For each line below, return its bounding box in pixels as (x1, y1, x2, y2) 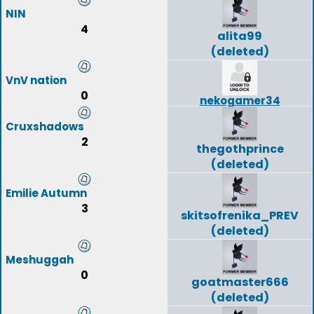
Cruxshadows (6, 119, 84, 134)
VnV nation (6, 73, 67, 88)
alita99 (217, 28, 262, 44)
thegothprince (196, 141, 284, 157)
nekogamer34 (199, 93, 280, 108)
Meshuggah (6, 252, 74, 267)
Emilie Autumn (6, 186, 87, 200)
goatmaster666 (191, 274, 289, 290)
